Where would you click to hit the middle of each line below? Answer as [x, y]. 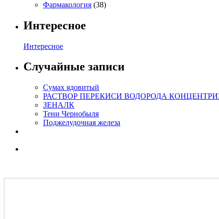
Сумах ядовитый [71, 88]
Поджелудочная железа [82, 123]
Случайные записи [74, 67]
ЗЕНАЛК [59, 105]
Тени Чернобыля [71, 114]
